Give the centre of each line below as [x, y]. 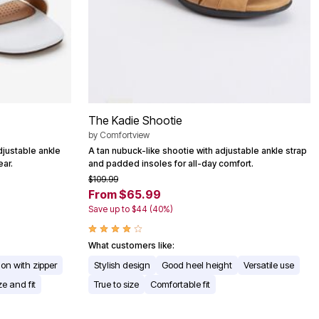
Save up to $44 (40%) [131, 209]
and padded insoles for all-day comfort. [171, 164]
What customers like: [131, 246]
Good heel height [197, 265]
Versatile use [269, 265]
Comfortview [125, 135]
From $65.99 [125, 195]
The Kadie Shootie [135, 121]
